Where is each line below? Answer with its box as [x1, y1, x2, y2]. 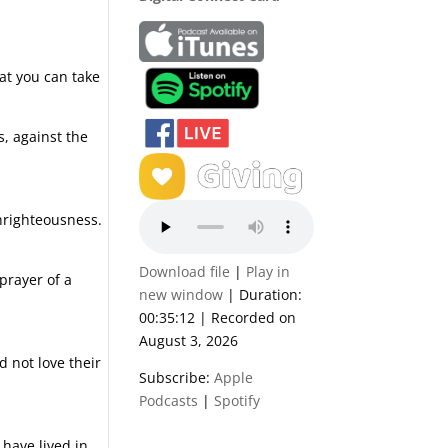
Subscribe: [139, 367, 215, 387]
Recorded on [211, 307, 297, 327]
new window [139, 284, 224, 304]
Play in [246, 261, 291, 281]
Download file [139, 261, 231, 281]
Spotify [214, 390, 261, 410]
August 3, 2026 [139, 330, 239, 350]
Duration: [239, 284, 303, 304]
